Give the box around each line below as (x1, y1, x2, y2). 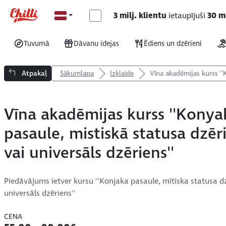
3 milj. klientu (113, 10, 166, 21)
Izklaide (110, 68, 134, 78)
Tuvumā (23, 38, 49, 49)
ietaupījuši (166, 10, 207, 21)
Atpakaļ (20, 68, 47, 78)
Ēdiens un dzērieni (144, 38, 202, 49)
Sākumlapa (60, 68, 94, 78)
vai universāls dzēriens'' (4, 142, 174, 164)
